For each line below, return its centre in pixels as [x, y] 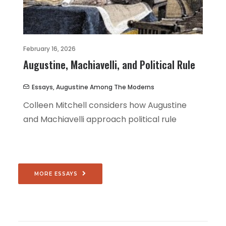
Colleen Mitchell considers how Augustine [105, 105]
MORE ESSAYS [56, 174]
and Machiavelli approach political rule [100, 120]
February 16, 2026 [49, 49]
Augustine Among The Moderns [105, 87]
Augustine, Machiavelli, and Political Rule [109, 65]
